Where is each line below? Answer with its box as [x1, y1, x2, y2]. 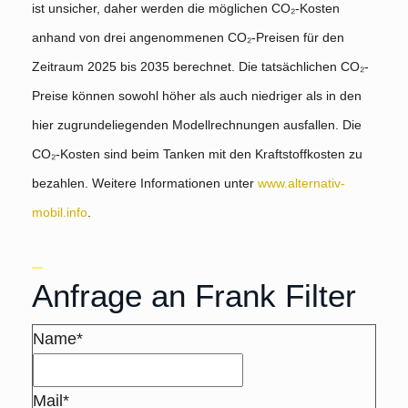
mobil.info [32, 205, 87, 220]
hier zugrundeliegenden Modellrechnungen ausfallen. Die [32, 117, 362, 133]
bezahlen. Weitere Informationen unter [32, 176, 258, 191]
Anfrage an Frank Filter [32, 278, 356, 314]
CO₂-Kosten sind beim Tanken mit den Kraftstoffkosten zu [32, 147, 362, 162]
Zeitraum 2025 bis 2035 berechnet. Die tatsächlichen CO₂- [32, 59, 369, 75]
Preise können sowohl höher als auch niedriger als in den [32, 88, 362, 104]
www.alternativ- [258, 176, 345, 191]
